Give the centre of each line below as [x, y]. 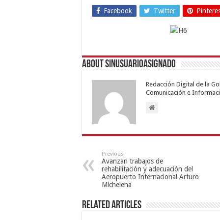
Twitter [165, 11]
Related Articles [112, 205]
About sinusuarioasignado [129, 64]
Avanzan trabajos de [132, 161]
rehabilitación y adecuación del [147, 169]
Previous [113, 154]
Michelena [117, 184]
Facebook [118, 11]
